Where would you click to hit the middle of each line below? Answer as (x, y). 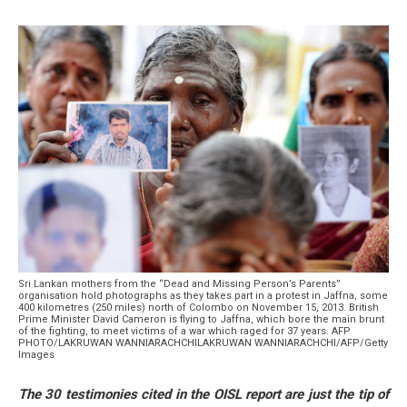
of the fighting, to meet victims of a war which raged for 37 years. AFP (184, 331)
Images (36, 354)
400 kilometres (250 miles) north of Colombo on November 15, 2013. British (199, 307)
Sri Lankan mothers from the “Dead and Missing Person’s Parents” (179, 283)
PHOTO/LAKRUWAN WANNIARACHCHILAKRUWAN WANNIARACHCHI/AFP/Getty (203, 342)
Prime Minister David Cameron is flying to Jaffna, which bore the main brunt (201, 319)
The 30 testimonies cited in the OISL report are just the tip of (203, 394)
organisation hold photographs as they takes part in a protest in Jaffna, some (203, 295)
